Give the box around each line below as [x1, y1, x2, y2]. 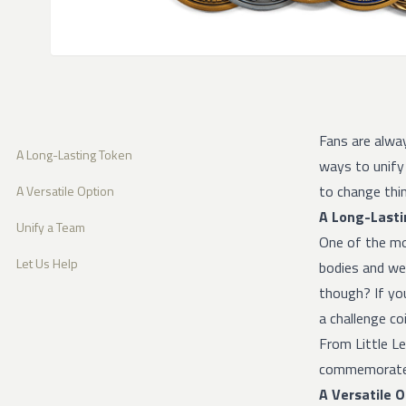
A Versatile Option [16, 181, 114, 200]
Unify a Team [16, 217, 85, 237]
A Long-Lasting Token [16, 145, 132, 164]
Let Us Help [16, 254, 78, 273]
